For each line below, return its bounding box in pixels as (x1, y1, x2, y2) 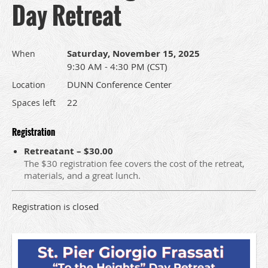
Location (12, 79, 45, 91)
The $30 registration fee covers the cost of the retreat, (24, 157, 245, 170)
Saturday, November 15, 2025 (67, 47, 200, 60)
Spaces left (12, 97, 56, 109)
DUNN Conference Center (67, 78, 172, 91)
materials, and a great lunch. (24, 169, 141, 182)
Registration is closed (12, 200, 99, 213)
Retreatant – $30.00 (24, 145, 113, 158)
